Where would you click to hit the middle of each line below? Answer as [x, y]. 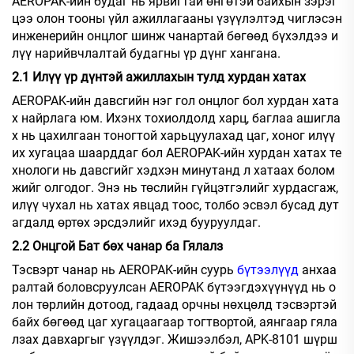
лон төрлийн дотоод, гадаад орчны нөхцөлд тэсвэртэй [174, 305]
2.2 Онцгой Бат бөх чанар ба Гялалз [117, 247]
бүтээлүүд [269, 270]
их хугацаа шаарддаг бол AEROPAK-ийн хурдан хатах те [177, 153]
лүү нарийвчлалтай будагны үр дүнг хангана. [146, 54]
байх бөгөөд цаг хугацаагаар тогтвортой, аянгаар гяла [175, 322]
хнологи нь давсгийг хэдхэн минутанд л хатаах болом [173, 171]
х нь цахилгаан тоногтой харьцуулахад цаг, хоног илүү [173, 136]
